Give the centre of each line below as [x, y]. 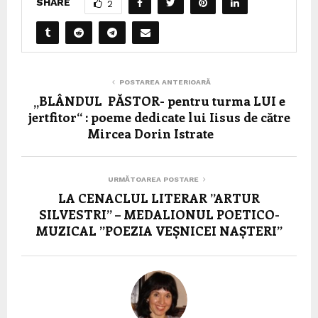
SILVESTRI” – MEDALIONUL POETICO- [159, 215]
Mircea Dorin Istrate [159, 134]
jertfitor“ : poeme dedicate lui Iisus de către [159, 117]
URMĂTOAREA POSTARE [153, 180]
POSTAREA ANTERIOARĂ [165, 82]
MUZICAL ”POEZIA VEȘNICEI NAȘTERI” [159, 231]
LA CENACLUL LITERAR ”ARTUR [159, 198]
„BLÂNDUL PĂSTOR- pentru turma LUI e [159, 101]
